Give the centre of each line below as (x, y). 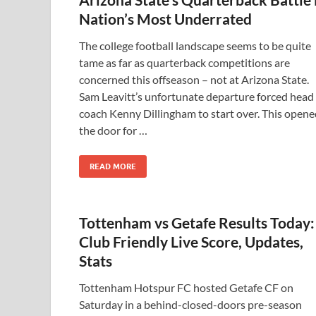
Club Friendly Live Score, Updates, (191, 242)
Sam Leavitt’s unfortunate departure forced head (196, 96)
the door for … (113, 130)
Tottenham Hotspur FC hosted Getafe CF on (186, 287)
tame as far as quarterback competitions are (184, 62)
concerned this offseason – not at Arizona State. (194, 79)
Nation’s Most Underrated (165, 19)
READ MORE (113, 166)
